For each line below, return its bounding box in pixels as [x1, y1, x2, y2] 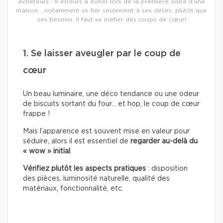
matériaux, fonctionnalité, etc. [23, 185, 123, 193]
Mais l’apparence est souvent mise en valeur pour [23, 128, 190, 135]
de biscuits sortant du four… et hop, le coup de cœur [23, 101, 200, 108]
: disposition [148, 165, 188, 173]
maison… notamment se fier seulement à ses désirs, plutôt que [16, 7, 207, 14]
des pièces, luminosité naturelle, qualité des [23, 175, 170, 183]
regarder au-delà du [130, 138, 198, 145]
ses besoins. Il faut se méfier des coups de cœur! [37, 16, 186, 23]
